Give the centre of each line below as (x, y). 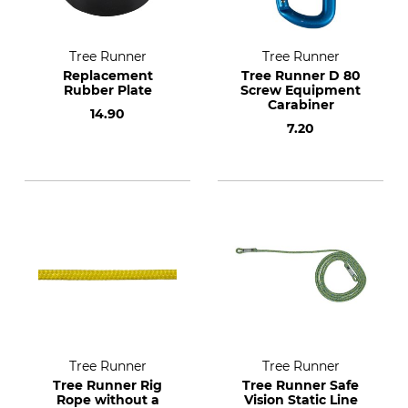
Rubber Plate (107, 90)
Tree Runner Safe (301, 385)
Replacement (107, 76)
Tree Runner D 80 (301, 76)
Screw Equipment (301, 90)
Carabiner (301, 105)
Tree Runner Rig (107, 385)
